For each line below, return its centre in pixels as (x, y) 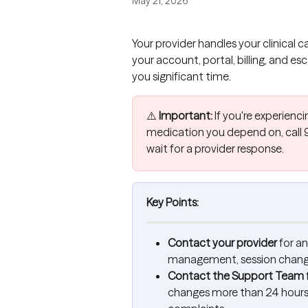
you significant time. (181, 76)
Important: (186, 115)
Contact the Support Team (236, 276)
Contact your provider (222, 243)
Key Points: (173, 202)
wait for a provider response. (215, 148)
